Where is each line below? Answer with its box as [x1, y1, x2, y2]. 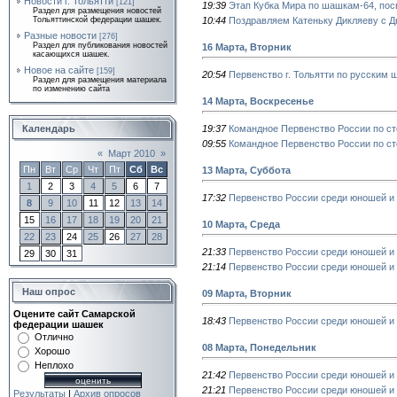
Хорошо [35, 346, 70, 356]
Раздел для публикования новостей [33, 41, 167, 50]
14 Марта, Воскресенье [202, 95, 314, 106]
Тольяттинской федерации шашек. [33, 15, 162, 24]
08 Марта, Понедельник [202, 341, 316, 353]
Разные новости [24, 30, 97, 41]
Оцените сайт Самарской [13, 308, 136, 319]
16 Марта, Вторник [202, 41, 292, 52]
